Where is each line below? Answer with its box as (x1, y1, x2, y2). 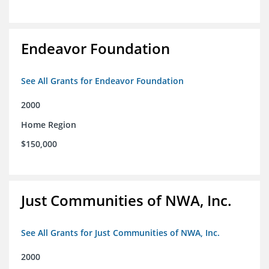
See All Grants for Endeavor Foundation (21, 75, 184, 87)
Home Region (21, 119, 76, 131)
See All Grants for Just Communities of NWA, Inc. (21, 227, 220, 239)
